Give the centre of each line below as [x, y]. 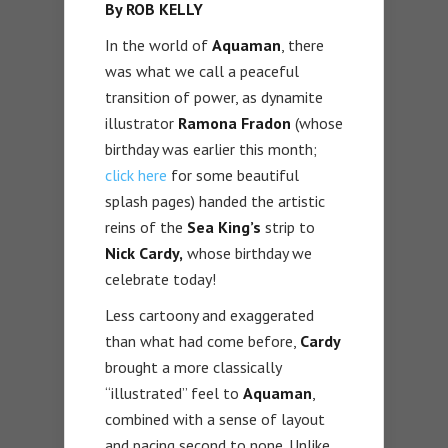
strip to [288, 226]
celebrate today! [160, 278]
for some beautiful [233, 174]
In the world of [158, 44]
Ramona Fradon [234, 122]
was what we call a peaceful [202, 70]
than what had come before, [202, 340]
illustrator [141, 122]
